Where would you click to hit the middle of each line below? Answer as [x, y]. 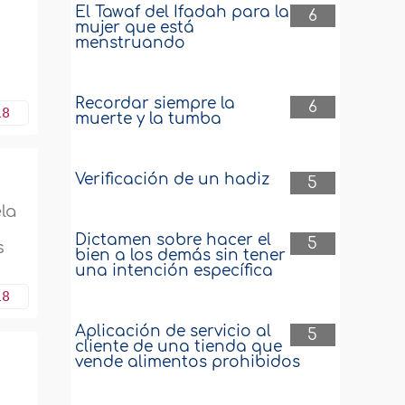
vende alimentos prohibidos [188, 362]
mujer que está [135, 28]
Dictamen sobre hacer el [174, 240]
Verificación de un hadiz [173, 179]
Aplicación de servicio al [174, 331]
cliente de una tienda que [179, 347]
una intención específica [174, 271]
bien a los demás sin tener [181, 255]
